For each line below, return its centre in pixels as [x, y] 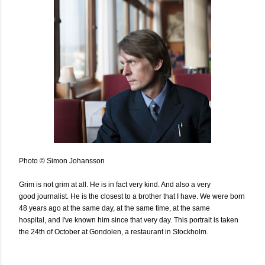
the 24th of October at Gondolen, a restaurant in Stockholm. [114, 232]
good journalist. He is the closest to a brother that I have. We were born [132, 196]
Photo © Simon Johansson [62, 161]
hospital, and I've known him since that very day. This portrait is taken [129, 220]
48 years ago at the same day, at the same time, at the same [114, 208]
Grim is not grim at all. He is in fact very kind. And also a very [115, 184]
